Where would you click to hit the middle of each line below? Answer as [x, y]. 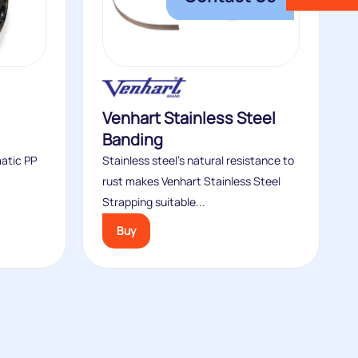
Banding [133, 139]
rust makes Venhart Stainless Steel [191, 181]
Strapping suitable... [154, 202]
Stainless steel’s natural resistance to [198, 160]
